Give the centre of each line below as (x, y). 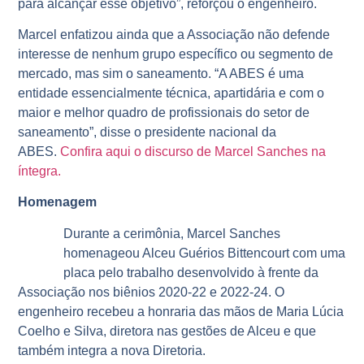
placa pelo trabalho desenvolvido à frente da (191, 272)
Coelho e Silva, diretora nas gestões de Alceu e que (167, 331)
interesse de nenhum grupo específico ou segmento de (176, 54)
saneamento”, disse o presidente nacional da (147, 132)
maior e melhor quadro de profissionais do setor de (164, 113)
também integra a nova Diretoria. (112, 350)
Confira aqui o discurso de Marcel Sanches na (193, 152)
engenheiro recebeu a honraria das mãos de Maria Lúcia (181, 311)
